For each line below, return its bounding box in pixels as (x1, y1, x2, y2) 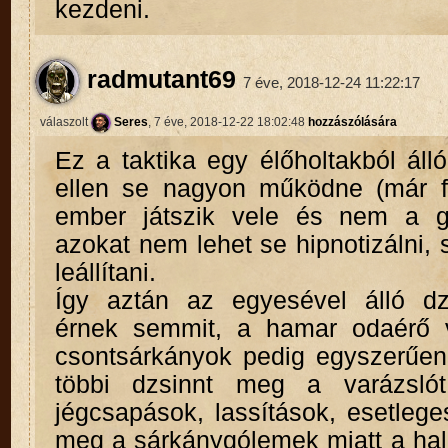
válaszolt (39, 114, 91, 129)
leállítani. (54, 259, 156, 287)
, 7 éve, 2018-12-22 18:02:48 (147, 114, 308, 129)
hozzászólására (307, 114, 397, 129)
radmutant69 (79, 65, 236, 93)
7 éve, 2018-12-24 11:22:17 (242, 73, 420, 91)
